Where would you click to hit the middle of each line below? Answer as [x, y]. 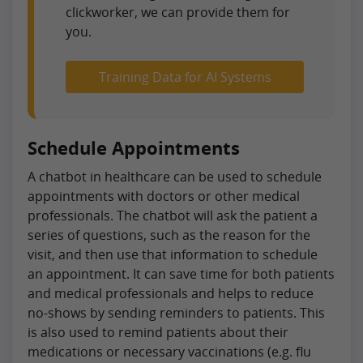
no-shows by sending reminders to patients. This [176, 312]
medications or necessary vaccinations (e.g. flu [169, 351]
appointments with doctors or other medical [164, 196]
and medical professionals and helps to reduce [171, 293]
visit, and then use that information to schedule [173, 254]
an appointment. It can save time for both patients [181, 273]
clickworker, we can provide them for [178, 12]
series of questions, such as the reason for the [169, 235]
